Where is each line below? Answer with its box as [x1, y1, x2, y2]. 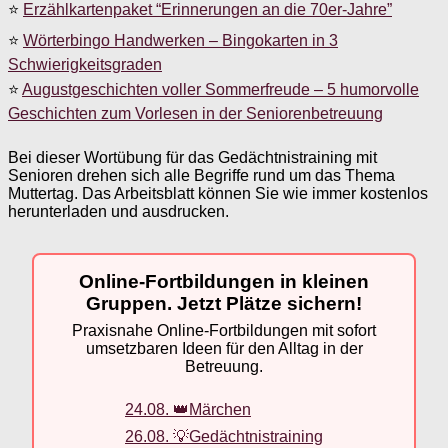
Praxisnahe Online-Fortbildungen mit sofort [72, 322, 376, 340]
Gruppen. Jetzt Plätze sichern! [86, 292, 362, 314]
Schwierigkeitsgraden [8, 55, 162, 73]
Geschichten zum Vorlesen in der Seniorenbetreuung [8, 104, 383, 122]
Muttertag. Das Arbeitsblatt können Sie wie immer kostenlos [8, 184, 428, 202]
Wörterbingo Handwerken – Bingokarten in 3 [23, 31, 338, 49]
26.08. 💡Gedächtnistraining [125, 427, 323, 445]
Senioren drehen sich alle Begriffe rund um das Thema [8, 166, 395, 184]
